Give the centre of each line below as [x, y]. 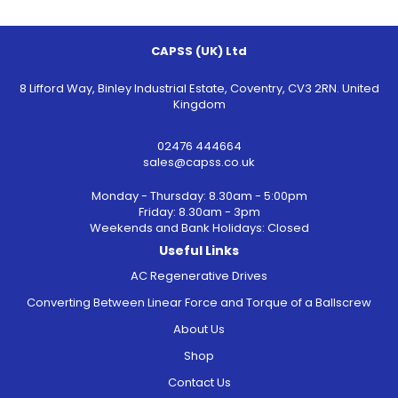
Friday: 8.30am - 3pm [199, 211]
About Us [199, 329]
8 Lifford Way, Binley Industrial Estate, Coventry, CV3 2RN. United [199, 88]
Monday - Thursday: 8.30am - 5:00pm [199, 195]
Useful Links [199, 250]
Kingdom [199, 104]
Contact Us [199, 382]
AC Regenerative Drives [199, 275]
